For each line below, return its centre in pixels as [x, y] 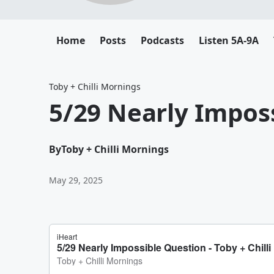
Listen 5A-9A [229, 40]
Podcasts [162, 40]
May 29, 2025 [76, 180]
